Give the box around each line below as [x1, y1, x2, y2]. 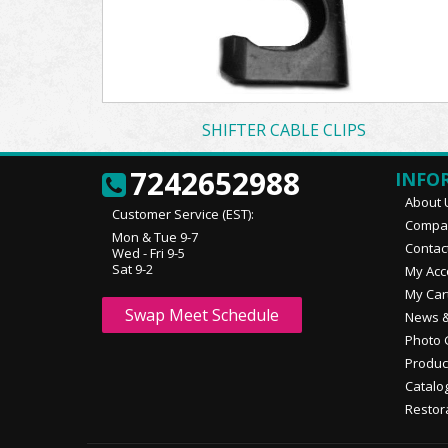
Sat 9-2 [112, 260, 153, 278]
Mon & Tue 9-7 [112, 228, 198, 246]
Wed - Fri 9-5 [112, 244, 185, 262]
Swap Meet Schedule [125, 304, 279, 326]
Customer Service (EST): [112, 205, 254, 223]
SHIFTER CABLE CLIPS [202, 119, 367, 141]
